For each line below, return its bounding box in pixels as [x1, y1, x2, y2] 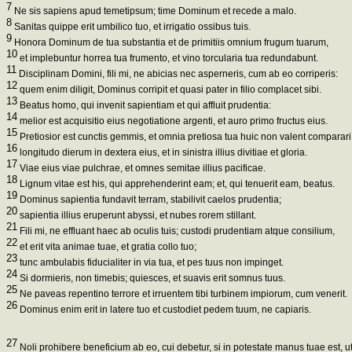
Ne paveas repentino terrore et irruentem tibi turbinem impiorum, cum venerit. [17, 288, 347, 300]
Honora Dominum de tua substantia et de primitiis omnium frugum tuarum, [12, 37, 328, 49]
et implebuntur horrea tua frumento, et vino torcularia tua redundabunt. [17, 53, 318, 64]
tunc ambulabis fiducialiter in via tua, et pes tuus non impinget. [17, 257, 284, 269]
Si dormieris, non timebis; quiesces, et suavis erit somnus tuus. [17, 273, 285, 284]
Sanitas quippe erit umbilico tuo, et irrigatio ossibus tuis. [12, 21, 251, 33]
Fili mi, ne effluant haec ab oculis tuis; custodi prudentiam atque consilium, [17, 225, 335, 237]
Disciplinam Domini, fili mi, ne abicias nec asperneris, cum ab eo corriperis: [16, 68, 338, 80]
